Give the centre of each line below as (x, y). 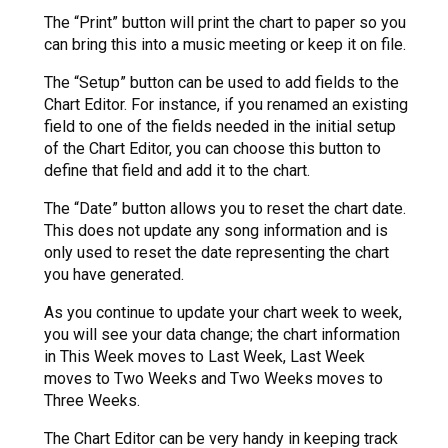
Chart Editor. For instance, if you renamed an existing (226, 105)
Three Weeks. (92, 401)
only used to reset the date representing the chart (216, 253)
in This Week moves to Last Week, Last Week (204, 357)
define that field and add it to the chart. (177, 171)
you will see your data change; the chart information (222, 335)
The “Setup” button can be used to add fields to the (221, 83)
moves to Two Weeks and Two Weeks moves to (213, 379)
